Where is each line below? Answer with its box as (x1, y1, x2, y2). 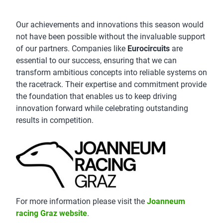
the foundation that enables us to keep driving (16, 91, 177, 101)
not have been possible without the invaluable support (16, 31, 205, 41)
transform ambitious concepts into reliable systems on (16, 67, 207, 77)
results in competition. (16, 115, 94, 125)
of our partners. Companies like (16, 43, 127, 53)
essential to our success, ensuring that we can (16, 55, 177, 65)
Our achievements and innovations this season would (16, 19, 204, 29)
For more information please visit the (16, 196, 147, 206)
